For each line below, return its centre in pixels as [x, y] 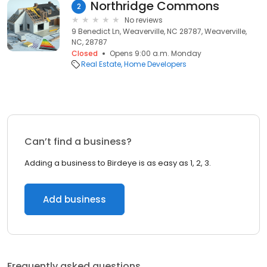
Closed [85, 53]
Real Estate [101, 64]
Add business [74, 199]
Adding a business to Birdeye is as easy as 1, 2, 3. [118, 163]
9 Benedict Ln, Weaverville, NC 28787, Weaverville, [159, 31]
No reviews [144, 20]
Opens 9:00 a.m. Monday [156, 53]
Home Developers [155, 64]
